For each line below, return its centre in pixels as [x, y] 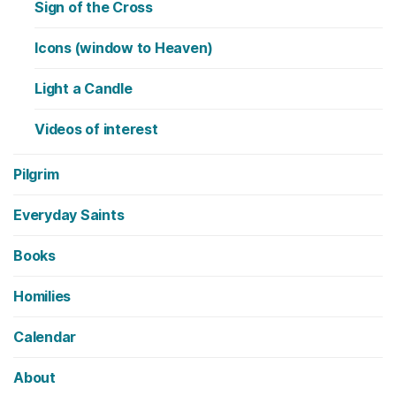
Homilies [42, 296]
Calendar [45, 336]
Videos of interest [96, 129]
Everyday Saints [69, 214]
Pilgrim [36, 174]
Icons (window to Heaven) [124, 47]
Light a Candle [84, 88]
